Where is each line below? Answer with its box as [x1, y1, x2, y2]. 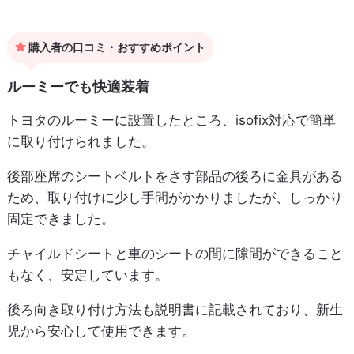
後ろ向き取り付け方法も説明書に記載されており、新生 [6, 301, 343, 318]
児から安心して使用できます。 [6, 322, 195, 339]
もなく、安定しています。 [6, 266, 168, 283]
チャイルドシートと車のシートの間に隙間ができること [6, 245, 343, 262]
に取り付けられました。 [6, 133, 155, 149]
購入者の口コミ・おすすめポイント [25, 40, 205, 54]
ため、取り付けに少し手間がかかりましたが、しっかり [6, 189, 343, 205]
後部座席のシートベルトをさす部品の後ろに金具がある [6, 168, 343, 184]
